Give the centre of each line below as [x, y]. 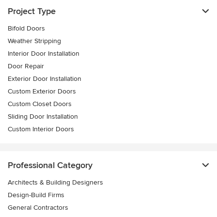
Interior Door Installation [44, 54]
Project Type [32, 11]
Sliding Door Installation [43, 116]
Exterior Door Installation [45, 79]
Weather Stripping [34, 41]
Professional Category [50, 165]
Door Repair [26, 66]
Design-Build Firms [36, 195]
